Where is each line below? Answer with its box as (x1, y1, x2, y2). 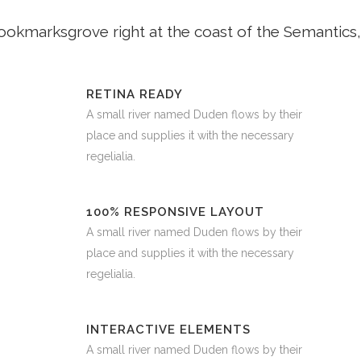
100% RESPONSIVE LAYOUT (85, 205, 264, 220)
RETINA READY (85, 87, 183, 102)
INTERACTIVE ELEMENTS (85, 322, 251, 338)
